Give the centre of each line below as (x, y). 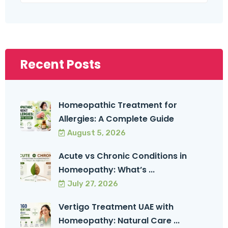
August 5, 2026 (96, 133)
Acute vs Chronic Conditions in (123, 156)
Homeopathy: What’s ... (107, 169)
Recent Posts (61, 64)
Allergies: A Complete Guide (116, 119)
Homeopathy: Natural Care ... (119, 220)
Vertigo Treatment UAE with (116, 207)
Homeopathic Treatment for (118, 105)
